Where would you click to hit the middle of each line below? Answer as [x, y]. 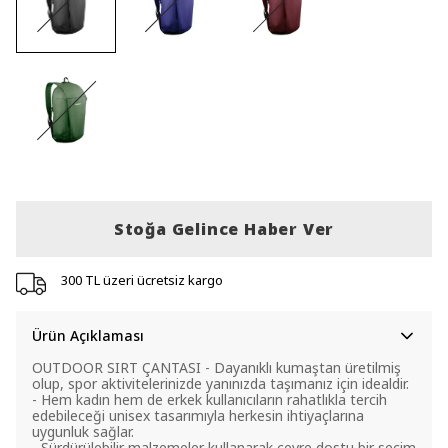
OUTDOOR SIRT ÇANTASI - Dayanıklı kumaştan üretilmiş [216, 367]
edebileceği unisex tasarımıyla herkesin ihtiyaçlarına [198, 415]
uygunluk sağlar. [83, 431]
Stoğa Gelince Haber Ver [224, 229]
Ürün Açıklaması [88, 335]
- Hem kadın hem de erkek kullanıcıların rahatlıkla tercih [209, 399]
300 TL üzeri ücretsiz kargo [141, 279]
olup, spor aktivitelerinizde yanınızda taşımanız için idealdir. [220, 383]
